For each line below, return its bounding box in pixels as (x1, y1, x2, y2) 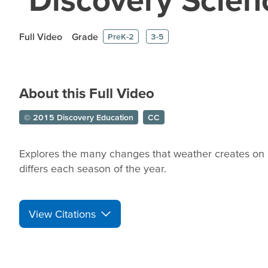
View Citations (29, 208, 96, 220)
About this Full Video (19, 85, 154, 101)
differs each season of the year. (19, 162, 166, 175)
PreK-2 (108, 32, 134, 41)
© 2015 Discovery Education (24, 112, 133, 122)
